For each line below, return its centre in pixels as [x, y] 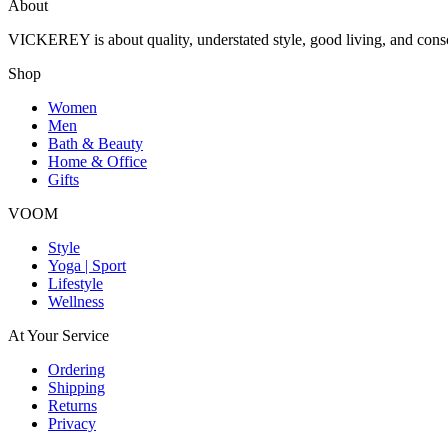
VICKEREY [49, 40]
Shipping [76, 388]
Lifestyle [75, 284]
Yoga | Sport [87, 266]
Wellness [76, 302]
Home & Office [97, 162]
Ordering [76, 370]
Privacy [72, 424]
